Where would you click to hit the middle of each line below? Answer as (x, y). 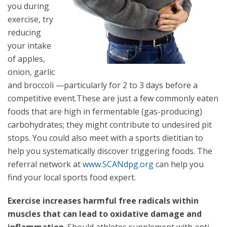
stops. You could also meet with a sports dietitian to (105, 138)
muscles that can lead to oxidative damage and (105, 214)
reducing (24, 32)
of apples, (26, 59)
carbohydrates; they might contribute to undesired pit (110, 125)
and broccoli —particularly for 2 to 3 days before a (103, 85)
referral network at (45, 164)
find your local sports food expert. (72, 177)
